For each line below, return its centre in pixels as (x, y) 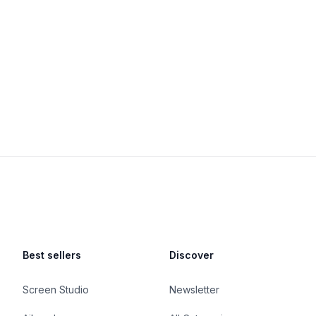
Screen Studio (56, 290)
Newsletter (194, 290)
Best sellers (52, 255)
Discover (192, 255)
